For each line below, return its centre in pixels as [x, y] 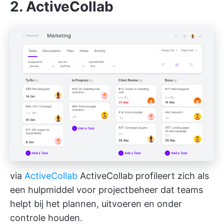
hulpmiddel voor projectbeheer [93, 189]
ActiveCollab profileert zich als [143, 175]
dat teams [180, 189]
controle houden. [46, 217]
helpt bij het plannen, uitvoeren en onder [96, 203]
